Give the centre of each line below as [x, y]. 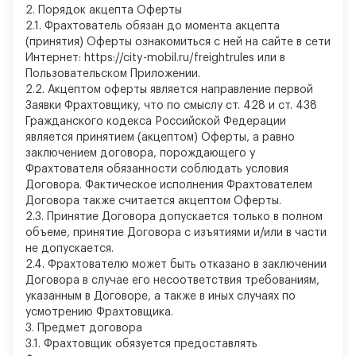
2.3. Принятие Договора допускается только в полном [174, 217]
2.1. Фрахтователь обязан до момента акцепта [153, 26]
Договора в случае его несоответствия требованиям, [172, 281]
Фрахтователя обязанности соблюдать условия [157, 169]
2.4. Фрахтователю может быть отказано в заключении [176, 265]
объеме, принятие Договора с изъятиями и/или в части [176, 233]
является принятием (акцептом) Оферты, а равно [160, 137]
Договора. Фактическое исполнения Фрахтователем [169, 185]
